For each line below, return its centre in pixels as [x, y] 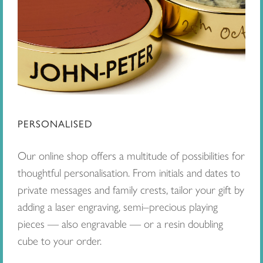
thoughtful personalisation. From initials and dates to [129, 173]
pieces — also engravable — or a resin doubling [120, 224]
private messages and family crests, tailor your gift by [131, 190]
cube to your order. [60, 241]
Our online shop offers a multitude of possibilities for [131, 156]
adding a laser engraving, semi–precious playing [118, 207]
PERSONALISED [55, 124]
